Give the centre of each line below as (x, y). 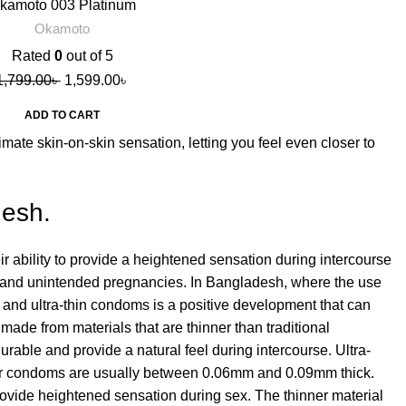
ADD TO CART (63, 115)
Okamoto (63, 28)
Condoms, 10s (63, 21)
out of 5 (87, 55)
